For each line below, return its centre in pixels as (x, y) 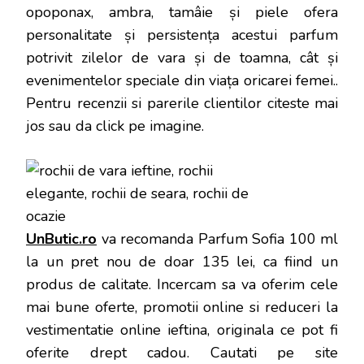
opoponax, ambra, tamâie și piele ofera (182, 12)
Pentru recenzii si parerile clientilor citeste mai (182, 103)
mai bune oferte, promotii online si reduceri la (182, 307)
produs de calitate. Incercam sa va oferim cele (182, 284)
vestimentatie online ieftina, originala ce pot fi (182, 329)
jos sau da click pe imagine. (115, 126)
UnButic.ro (61, 238)
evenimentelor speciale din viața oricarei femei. (181, 80)
